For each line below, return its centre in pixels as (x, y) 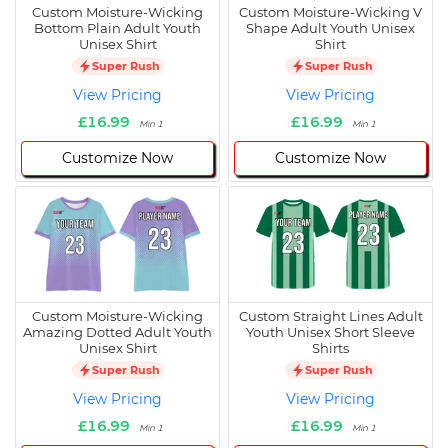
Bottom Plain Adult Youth (117, 28)
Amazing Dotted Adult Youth (117, 332)
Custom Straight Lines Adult (330, 316)
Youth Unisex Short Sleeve (330, 332)
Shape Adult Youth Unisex (330, 28)
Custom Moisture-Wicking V (330, 12)
